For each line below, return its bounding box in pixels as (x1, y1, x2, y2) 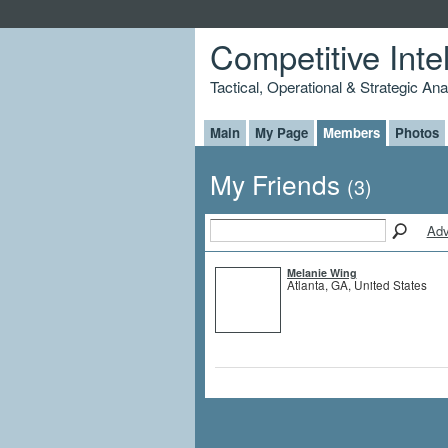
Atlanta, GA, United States (286, 275, 427, 293)
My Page (254, 122, 308, 142)
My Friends (209, 165, 347, 203)
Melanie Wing (286, 264, 357, 280)
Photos (394, 122, 439, 142)
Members (322, 122, 380, 142)
